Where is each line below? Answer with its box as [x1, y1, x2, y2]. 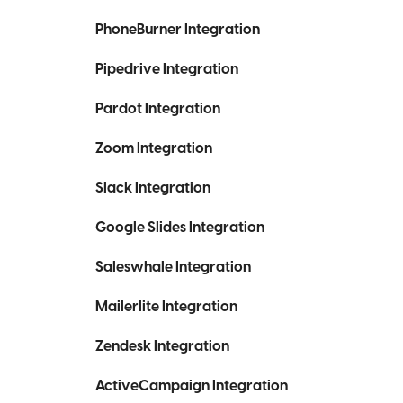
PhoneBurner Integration [95, 20, 260, 40]
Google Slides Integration [95, 218, 264, 237]
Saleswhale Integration [95, 257, 251, 277]
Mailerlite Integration [95, 297, 237, 317]
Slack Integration [95, 178, 210, 198]
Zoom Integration [95, 139, 212, 158]
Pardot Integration [95, 99, 220, 119]
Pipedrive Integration [95, 59, 238, 79]
